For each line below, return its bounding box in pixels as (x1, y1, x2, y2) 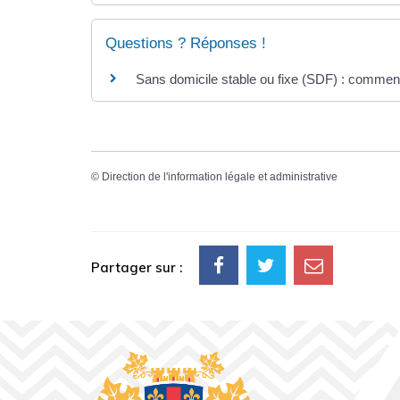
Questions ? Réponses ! (105, 34, 266, 52)
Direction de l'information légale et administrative (102, 170, 337, 183)
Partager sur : (91, 259, 182, 277)
